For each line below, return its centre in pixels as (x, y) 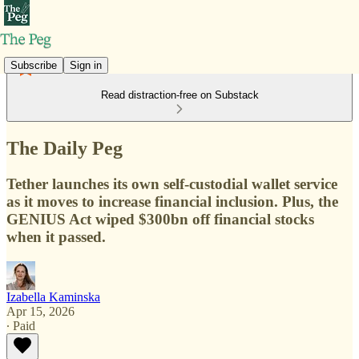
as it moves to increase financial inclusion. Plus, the (172, 201)
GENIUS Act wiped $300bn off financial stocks (160, 219)
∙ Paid (21, 325)
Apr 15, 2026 (40, 311)
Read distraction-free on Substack (179, 95)
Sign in (86, 65)
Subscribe (34, 65)
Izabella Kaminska (53, 296)
